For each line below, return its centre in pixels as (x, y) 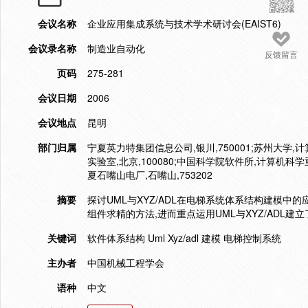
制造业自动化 (116, 48)
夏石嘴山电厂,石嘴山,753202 (150, 175)
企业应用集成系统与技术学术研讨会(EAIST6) (184, 23)
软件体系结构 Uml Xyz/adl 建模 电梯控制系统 (184, 238)
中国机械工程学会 (126, 263)
